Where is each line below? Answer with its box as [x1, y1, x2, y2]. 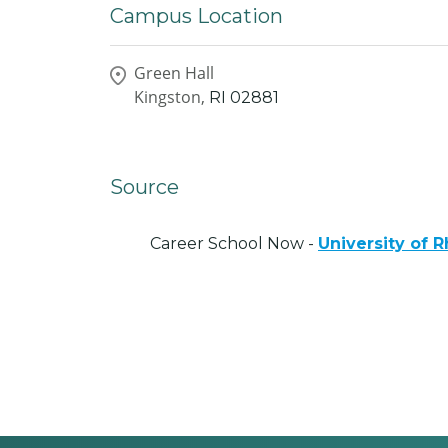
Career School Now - [150, 233, 318, 253]
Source [110, 174, 179, 199]
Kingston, [134, 85, 205, 108]
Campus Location [110, 4, 283, 28]
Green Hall [134, 61, 214, 84]
